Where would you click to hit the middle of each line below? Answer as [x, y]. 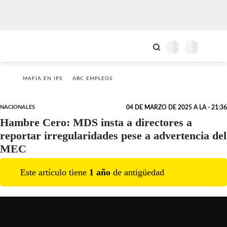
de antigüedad [137, 172]
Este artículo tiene [55, 172]
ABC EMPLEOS [92, 79]
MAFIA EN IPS [43, 79]
